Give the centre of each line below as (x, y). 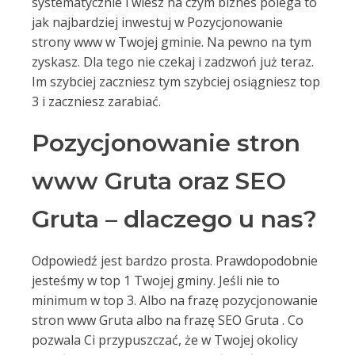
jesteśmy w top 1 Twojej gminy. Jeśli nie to (156, 281)
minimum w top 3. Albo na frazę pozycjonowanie (175, 300)
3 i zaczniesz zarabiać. (96, 101)
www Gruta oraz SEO (159, 181)
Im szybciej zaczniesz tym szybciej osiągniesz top (176, 82)
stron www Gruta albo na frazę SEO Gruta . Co (168, 320)
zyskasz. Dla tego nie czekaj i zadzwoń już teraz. (173, 62)
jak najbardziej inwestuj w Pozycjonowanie (157, 22)
